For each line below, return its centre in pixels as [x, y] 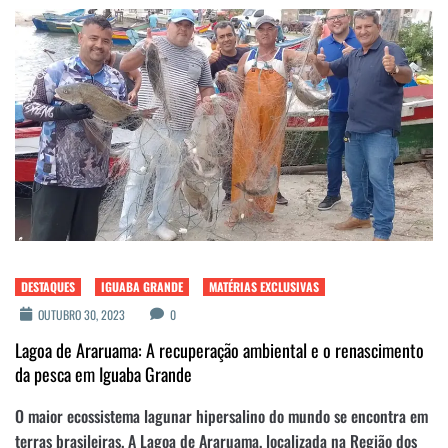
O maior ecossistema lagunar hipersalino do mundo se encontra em [221, 415]
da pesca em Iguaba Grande [103, 373]
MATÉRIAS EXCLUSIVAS [264, 286]
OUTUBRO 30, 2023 [81, 314]
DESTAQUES [48, 286]
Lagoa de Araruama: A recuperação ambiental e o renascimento [219, 349]
